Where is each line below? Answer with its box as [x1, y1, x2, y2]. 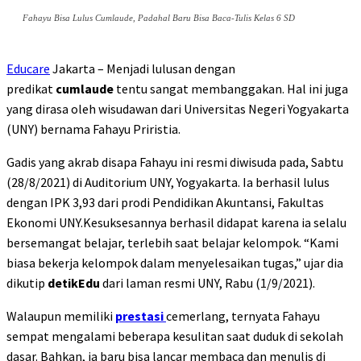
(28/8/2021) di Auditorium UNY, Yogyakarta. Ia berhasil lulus [6, 174, 330, 191]
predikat [6, 81, 53, 98]
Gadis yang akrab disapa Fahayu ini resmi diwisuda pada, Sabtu [6, 154, 343, 171]
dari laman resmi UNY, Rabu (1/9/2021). [102, 275, 315, 292]
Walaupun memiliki [6, 308, 115, 325]
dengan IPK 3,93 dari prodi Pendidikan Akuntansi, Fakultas [6, 194, 324, 211]
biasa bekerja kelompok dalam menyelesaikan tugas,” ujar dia [6, 255, 343, 272]
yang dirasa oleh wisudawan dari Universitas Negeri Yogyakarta [6, 101, 349, 118]
